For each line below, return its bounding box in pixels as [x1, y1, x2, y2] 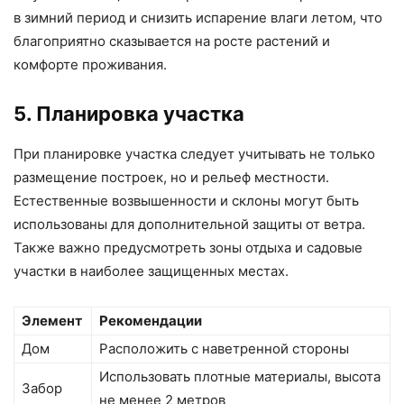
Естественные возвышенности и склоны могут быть [14, 192, 359, 210]
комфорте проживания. [14, 56, 167, 74]
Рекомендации [99, 312, 202, 330]
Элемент [22, 312, 82, 330]
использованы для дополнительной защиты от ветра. [14, 216, 365, 234]
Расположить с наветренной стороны [99, 340, 349, 358]
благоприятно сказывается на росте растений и [14, 32, 330, 50]
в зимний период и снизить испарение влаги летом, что [14, 9, 382, 27]
